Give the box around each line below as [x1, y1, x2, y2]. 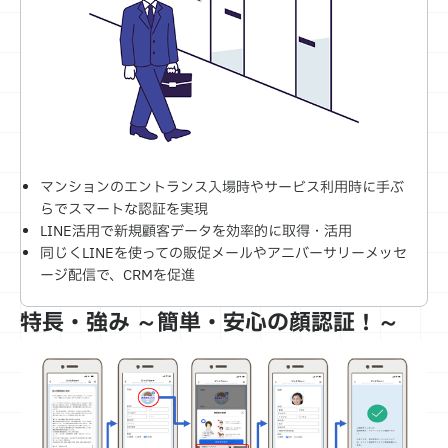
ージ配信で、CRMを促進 [40, 264, 195, 286]
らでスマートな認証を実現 [40, 198, 208, 220]
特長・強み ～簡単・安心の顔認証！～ [20, 306, 399, 340]
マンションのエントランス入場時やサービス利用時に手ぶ [40, 176, 404, 198]
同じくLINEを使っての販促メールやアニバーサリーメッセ [40, 242, 407, 264]
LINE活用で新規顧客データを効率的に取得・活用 [40, 220, 352, 242]
